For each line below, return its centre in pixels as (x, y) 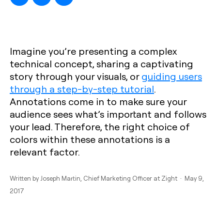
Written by (25, 178)
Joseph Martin (60, 178)
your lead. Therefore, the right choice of (100, 126)
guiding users (172, 76)
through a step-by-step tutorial (82, 89)
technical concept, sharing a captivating (101, 63)
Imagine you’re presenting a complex (93, 51)
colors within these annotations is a (90, 139)
